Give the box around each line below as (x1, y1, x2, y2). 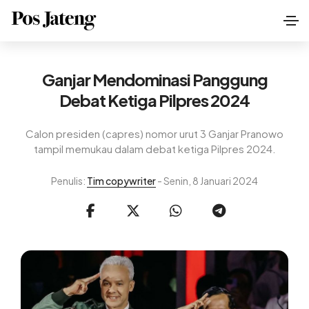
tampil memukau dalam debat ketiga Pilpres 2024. (33, 142, 276, 156)
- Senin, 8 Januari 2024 (156, 174, 258, 187)
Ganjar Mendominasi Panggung (41, 69, 268, 90)
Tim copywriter (87, 174, 156, 187)
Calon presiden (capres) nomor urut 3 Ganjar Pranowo (26, 127, 283, 141)
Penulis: (51, 174, 87, 187)
